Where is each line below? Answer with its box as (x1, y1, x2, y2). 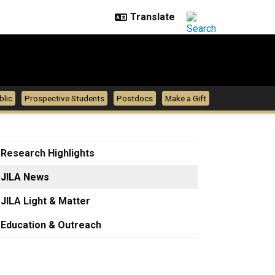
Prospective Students (25, 93, 104, 103)
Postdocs (117, 93, 153, 103)
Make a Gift (165, 93, 206, 103)
